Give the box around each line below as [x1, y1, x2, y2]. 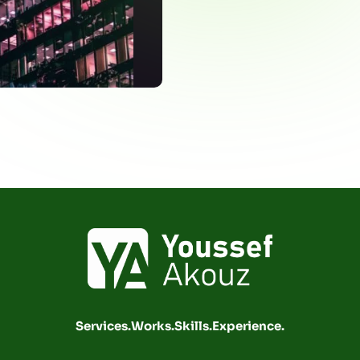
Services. [76, 318, 131, 334]
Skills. [174, 318, 212, 334]
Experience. [212, 318, 284, 334]
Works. [131, 318, 174, 334]
